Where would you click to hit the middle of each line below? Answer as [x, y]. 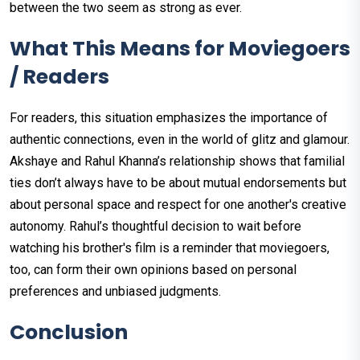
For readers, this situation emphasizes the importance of [169, 117]
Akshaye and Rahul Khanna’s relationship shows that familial [177, 161]
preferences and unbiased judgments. [115, 291]
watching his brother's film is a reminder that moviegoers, [170, 247]
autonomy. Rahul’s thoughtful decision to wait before [155, 226]
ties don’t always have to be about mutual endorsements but [178, 182]
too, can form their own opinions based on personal [153, 269]
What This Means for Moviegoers [180, 48]
